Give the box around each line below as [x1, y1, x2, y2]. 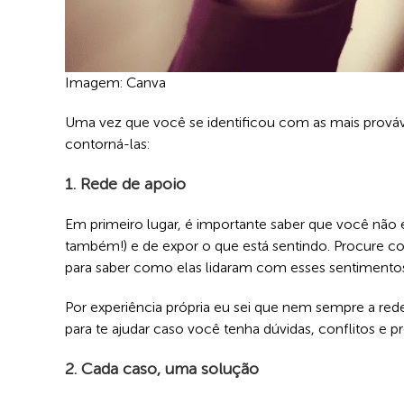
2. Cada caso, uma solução [65, 359, 259, 380]
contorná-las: [65, 135, 150, 153]
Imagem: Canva [65, 74, 166, 92]
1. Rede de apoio [65, 174, 186, 195]
